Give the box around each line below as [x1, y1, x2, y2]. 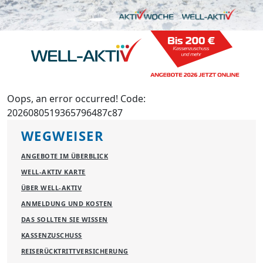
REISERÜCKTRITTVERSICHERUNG [21, 246, 129, 255]
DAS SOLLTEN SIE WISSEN [21, 214, 108, 224]
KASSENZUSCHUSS [21, 230, 82, 240]
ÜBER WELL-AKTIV [21, 183, 82, 192]
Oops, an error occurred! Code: [7, 92, 146, 105]
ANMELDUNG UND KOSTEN [21, 198, 113, 208]
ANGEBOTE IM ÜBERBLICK [21, 151, 109, 160]
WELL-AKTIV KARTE [21, 167, 86, 176]
